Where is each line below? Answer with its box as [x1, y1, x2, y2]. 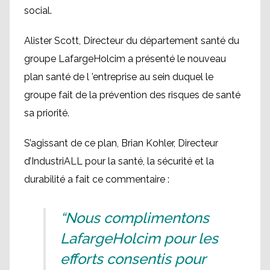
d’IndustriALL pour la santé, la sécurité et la [24, 155, 214, 167]
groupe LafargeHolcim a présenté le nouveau [24, 52, 226, 64]
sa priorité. [24, 107, 69, 119]
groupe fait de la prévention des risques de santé [24, 89, 240, 101]
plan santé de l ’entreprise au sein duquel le [24, 71, 213, 83]
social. [24, 4, 52, 16]
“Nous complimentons [60, 209, 209, 227]
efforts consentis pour [60, 250, 206, 268]
